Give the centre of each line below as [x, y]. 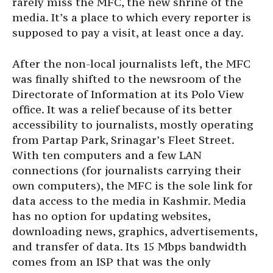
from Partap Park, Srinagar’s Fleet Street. [123, 140]
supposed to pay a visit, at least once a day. [128, 32]
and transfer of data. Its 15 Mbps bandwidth [129, 246]
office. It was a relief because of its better [122, 109]
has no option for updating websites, [111, 216]
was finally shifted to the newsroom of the [127, 79]
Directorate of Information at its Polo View [128, 94]
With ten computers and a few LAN [107, 155]
